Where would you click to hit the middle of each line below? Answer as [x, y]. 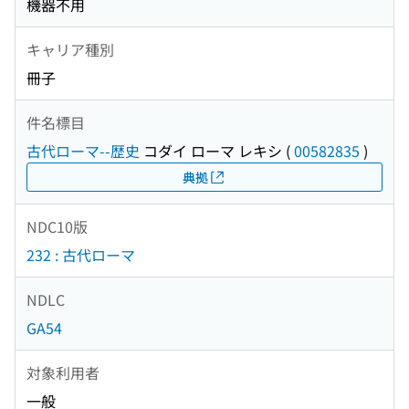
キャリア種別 [70, 49]
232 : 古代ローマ [81, 255]
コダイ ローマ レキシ [211, 151]
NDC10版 [57, 226]
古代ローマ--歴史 [83, 151]
